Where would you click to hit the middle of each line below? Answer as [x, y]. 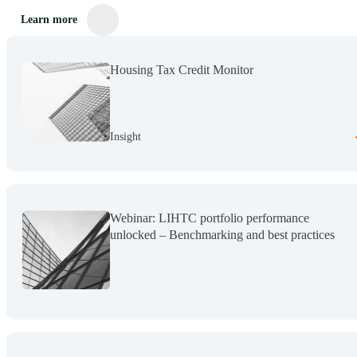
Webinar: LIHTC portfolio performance [210, 218]
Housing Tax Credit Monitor [182, 69]
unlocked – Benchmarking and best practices [222, 234]
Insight [126, 136]
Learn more [49, 19]
